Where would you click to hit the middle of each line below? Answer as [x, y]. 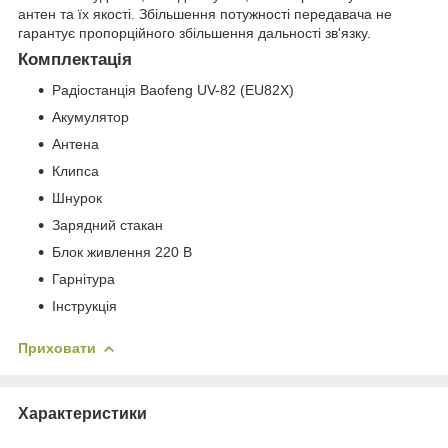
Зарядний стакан [107, 224]
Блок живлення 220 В [122, 251]
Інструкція [84, 305]
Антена [75, 143]
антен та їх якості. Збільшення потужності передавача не [205, 13]
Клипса [75, 170]
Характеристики [82, 413]
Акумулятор [90, 116]
